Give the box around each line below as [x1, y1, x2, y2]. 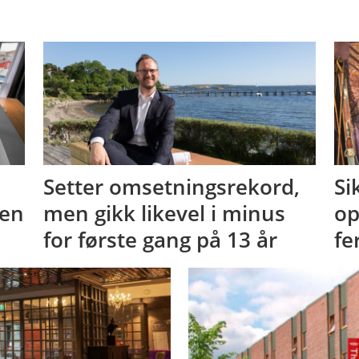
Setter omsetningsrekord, [42, 172, 300, 202]
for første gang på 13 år [42, 225, 277, 255]
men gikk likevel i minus [42, 199, 285, 228]
